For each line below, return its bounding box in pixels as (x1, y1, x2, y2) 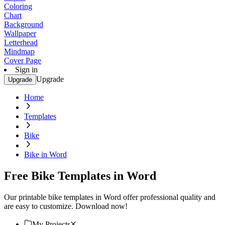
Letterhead (4, 38, 38, 47)
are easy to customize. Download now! (4, 201, 128, 210)
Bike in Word (24, 150, 67, 159)
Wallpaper (4, 29, 36, 38)
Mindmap (4, 47, 35, 56)
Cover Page (4, 56, 41, 65)
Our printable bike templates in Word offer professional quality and (4, 192, 215, 201)
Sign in (15, 65, 38, 74)
